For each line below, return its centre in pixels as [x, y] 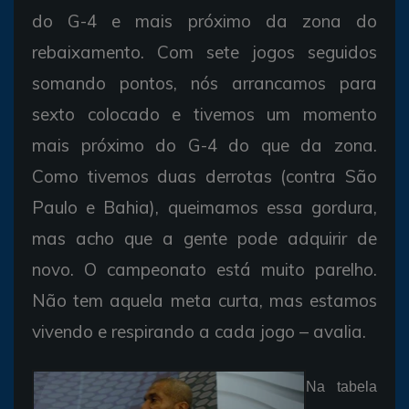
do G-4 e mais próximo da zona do [204, 21]
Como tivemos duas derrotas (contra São [204, 176]
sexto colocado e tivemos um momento [204, 114]
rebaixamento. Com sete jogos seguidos [204, 52]
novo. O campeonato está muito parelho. [204, 269]
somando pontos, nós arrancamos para [204, 83]
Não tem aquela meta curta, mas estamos [204, 300]
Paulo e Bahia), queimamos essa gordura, [204, 207]
